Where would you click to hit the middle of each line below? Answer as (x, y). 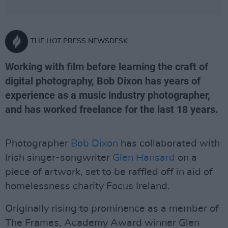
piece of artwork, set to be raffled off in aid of (109, 172)
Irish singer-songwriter (59, 158)
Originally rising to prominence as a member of (112, 209)
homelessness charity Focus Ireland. (88, 186)
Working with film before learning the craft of (107, 67)
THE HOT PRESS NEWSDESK (79, 41)
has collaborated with (169, 144)
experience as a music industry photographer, (108, 95)
